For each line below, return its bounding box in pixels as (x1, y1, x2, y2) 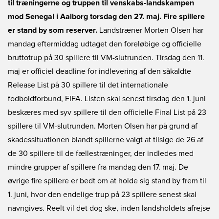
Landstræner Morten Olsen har (97, 26, 203, 34)
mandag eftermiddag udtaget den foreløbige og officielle (8, 40, 201, 48)
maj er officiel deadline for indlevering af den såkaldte (8, 67, 191, 75)
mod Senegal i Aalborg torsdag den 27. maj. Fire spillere (8, 13, 205, 21)
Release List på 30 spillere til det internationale (8, 81, 168, 89)
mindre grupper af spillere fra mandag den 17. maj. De (8, 163, 188, 171)
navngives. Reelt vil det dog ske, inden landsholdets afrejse (8, 204, 210, 212)
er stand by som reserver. (8, 26, 97, 34)
